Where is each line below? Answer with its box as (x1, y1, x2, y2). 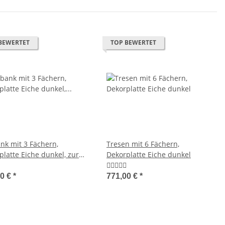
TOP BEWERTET (110, 38, 156, 47)
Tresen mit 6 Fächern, (106, 139, 179, 149)
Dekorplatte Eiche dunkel (106, 150, 191, 160)
